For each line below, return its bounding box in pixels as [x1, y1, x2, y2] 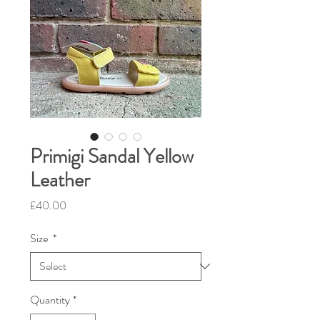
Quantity [30, 291, 70, 308]
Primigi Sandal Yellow [30, 142, 194, 171]
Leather [30, 166, 90, 194]
